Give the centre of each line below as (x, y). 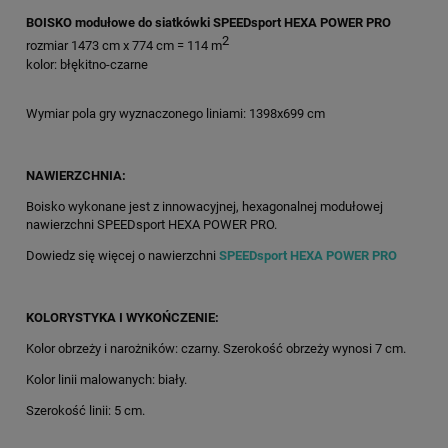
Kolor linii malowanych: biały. (106, 379)
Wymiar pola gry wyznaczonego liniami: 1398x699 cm (175, 113)
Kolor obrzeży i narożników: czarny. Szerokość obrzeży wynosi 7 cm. (216, 348)
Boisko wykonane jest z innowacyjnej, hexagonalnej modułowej (204, 206)
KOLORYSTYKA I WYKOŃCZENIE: (122, 317)
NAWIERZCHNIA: (76, 175)
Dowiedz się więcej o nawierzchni (122, 255)
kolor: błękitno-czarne (87, 64)
